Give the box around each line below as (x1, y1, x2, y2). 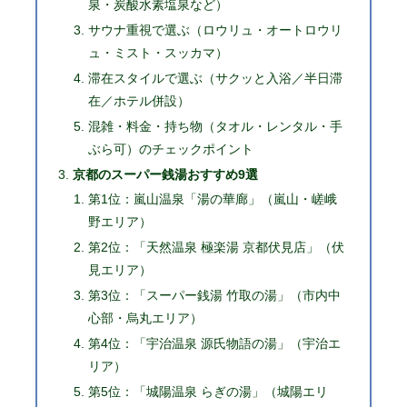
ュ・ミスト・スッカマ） (87, 45, 228, 60)
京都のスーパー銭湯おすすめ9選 (72, 166, 258, 182)
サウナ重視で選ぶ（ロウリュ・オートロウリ (87, 22, 342, 37)
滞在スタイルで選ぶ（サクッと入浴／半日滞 (87, 70, 342, 85)
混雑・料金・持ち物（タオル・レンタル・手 (87, 118, 342, 134)
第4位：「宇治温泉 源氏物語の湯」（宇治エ (87, 336, 341, 352)
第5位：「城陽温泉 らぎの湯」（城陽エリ (87, 383, 328, 399)
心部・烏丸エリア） (87, 311, 203, 326)
